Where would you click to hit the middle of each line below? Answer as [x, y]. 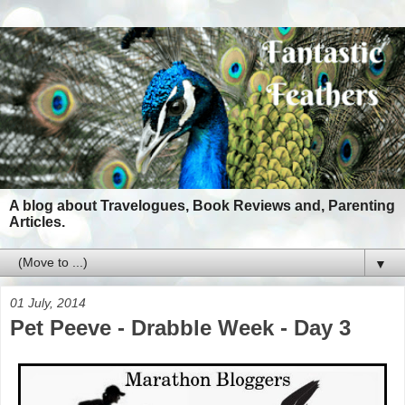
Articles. [37, 222]
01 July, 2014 [48, 303]
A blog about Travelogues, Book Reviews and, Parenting [202, 206]
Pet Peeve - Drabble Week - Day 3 [180, 328]
